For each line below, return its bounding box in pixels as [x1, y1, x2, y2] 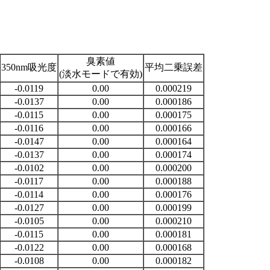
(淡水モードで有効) [59, 69, 142, 79]
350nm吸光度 [1, 62, 57, 72]
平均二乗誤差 [145, 62, 202, 72]
